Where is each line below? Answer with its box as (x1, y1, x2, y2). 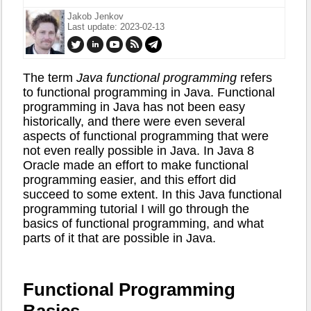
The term (23, 71, 76, 85)
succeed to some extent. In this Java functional (23, 187, 282, 202)
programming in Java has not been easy (23, 100, 245, 115)
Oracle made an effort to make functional (23, 158, 249, 173)
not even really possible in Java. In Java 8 (23, 144, 254, 158)
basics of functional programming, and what (23, 217, 264, 231)
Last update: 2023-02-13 (67, 21, 165, 32)
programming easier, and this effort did (23, 173, 236, 187)
